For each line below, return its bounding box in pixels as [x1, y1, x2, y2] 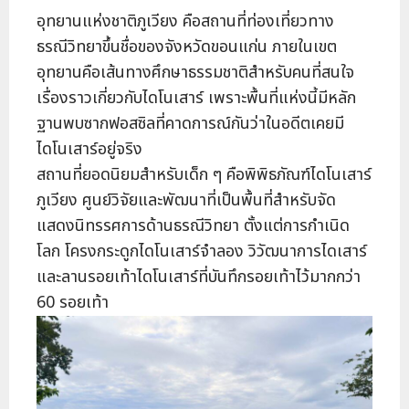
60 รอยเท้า [37, 290, 109, 316]
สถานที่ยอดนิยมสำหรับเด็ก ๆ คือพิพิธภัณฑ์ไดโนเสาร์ [37, 163, 372, 188]
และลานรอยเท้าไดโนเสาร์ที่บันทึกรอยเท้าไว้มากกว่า [37, 265, 361, 290]
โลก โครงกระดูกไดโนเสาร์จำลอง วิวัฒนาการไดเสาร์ [37, 239, 367, 265]
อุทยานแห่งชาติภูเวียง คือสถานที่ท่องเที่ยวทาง [37, 9, 334, 35]
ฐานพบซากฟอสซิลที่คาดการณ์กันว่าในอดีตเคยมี [37, 111, 344, 137]
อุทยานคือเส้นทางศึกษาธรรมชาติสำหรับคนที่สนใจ [37, 60, 354, 86]
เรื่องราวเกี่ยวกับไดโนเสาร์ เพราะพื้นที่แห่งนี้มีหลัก [37, 86, 356, 111]
